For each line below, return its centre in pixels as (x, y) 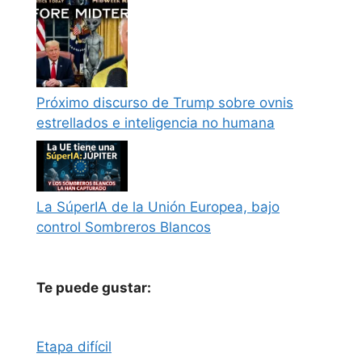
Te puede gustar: (94, 288)
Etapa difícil (74, 347)
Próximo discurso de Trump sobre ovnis (165, 103)
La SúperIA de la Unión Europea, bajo (158, 207)
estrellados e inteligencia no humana (156, 123)
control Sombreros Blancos (124, 227)
